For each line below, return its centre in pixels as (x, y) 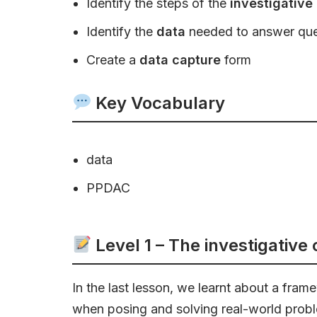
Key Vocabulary (158, 103)
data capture (180, 60)
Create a (113, 60)
